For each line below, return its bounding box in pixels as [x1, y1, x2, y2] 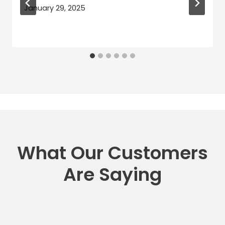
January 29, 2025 [24, 3, 85, 13]
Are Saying [63, 161, 162, 187]
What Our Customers [17, 140, 208, 166]
